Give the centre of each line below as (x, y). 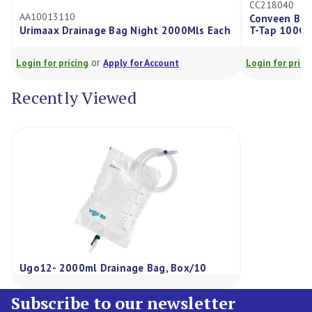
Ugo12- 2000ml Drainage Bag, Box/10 (113, 268)
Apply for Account (130, 63)
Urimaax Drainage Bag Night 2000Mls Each (114, 31)
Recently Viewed (74, 97)
